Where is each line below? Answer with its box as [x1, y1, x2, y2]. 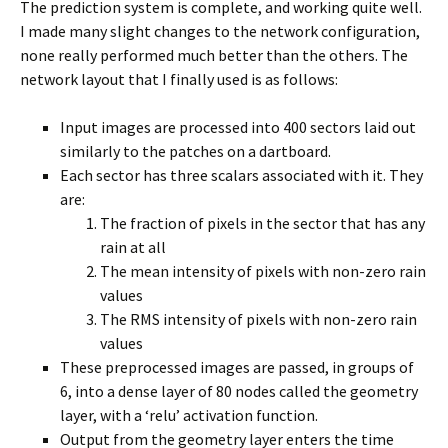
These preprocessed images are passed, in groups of [60, 357, 414, 377]
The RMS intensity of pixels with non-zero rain [100, 309, 417, 329]
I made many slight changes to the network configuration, [20, 21, 420, 41]
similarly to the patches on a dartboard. [60, 141, 331, 161]
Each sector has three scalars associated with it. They [60, 165, 423, 185]
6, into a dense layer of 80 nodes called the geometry [60, 381, 418, 401]
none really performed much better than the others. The [20, 45, 408, 65]
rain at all [100, 237, 166, 257]
